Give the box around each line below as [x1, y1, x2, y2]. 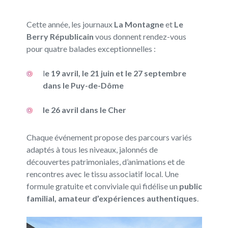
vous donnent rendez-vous [93, 31, 186, 41]
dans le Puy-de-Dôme [42, 80, 124, 90]
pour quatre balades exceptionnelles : [26, 43, 156, 53]
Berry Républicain [26, 31, 94, 41]
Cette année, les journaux [26, 19, 114, 29]
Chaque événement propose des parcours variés [26, 132, 192, 142]
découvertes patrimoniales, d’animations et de [26, 156, 185, 166]
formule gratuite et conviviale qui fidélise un [26, 181, 179, 191]
